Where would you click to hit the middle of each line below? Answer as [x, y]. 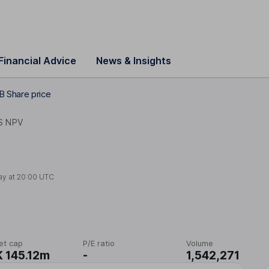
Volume [199, 243]
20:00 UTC [36, 177]
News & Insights [134, 61]
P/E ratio [99, 243]
